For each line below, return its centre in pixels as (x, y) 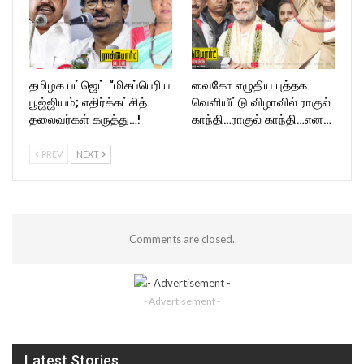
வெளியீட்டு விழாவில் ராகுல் (261, 102)
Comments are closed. (182, 238)
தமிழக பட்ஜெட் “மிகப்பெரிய (100, 85)
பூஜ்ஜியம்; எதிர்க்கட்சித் (88, 102)
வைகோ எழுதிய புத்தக (249, 85)
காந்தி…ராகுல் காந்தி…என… (262, 119)
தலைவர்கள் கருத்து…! (85, 119)
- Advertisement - (182, 301)
